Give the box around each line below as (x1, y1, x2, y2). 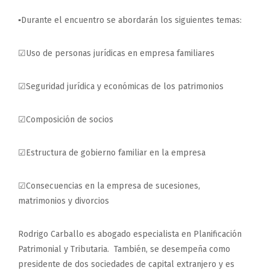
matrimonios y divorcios (18, 196, 109, 206)
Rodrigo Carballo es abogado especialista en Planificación (18, 229, 242, 239)
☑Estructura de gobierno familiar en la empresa (18, 148, 206, 158)
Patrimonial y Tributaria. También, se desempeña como (18, 244, 230, 254)
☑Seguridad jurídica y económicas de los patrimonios (18, 81, 224, 92)
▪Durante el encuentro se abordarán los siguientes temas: (18, 15, 242, 25)
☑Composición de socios (18, 115, 113, 125)
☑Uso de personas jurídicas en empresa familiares (18, 48, 215, 58)
